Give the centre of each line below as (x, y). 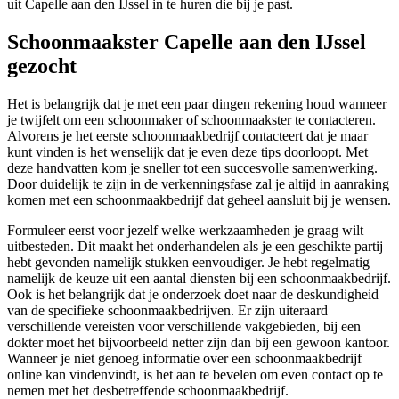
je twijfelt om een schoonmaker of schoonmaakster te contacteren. (191, 119)
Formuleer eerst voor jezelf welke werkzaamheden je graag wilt (185, 230)
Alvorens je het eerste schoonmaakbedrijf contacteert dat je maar (187, 135)
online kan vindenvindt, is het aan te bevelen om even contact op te (195, 374)
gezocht (42, 65)
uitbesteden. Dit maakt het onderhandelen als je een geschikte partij (195, 246)
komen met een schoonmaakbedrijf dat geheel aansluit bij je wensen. (199, 199)
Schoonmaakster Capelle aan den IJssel (187, 41)
